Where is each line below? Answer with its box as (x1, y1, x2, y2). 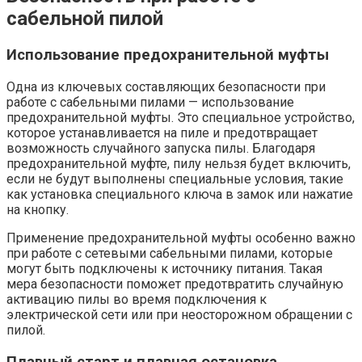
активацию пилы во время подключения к (6, 291, 267, 307)
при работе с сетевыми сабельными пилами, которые (6, 245, 333, 261)
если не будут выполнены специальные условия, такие (6, 170, 343, 187)
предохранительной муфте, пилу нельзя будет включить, (6, 155, 351, 171)
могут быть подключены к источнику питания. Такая (6, 260, 322, 276)
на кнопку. (6, 201, 69, 217)
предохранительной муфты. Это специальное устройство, (6, 109, 355, 125)
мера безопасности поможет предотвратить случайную (6, 276, 343, 292)
